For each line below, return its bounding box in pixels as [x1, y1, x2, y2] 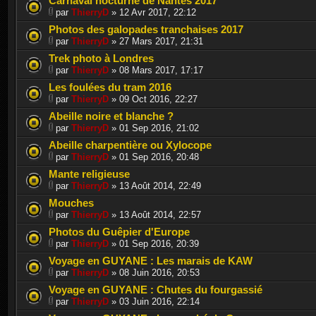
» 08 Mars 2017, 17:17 [109, 64, 203, 75]
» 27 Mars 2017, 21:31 [109, 35, 203, 47]
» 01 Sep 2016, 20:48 [109, 151, 199, 162]
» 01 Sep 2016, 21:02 [109, 122, 199, 133]
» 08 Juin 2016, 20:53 [109, 267, 200, 278]
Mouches [49, 196, 94, 209]
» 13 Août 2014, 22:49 [109, 180, 201, 191]
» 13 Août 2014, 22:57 [109, 209, 201, 220]
